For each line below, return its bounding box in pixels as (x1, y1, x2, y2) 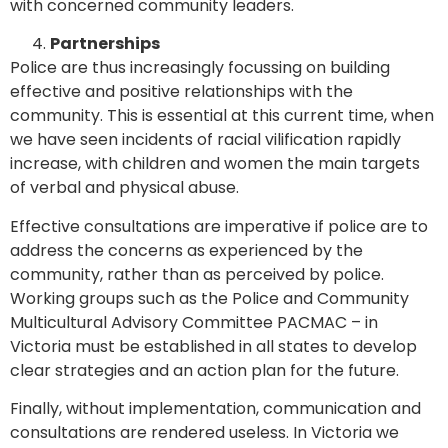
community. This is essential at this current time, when (10, 104, 434, 128)
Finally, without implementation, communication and (10, 397, 421, 421)
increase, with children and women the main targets (10, 152, 420, 176)
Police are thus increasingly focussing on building (10, 56, 390, 80)
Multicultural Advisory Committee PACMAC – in (10, 310, 378, 334)
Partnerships (50, 32, 160, 56)
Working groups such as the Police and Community (10, 286, 409, 310)
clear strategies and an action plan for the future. (10, 358, 399, 382)
